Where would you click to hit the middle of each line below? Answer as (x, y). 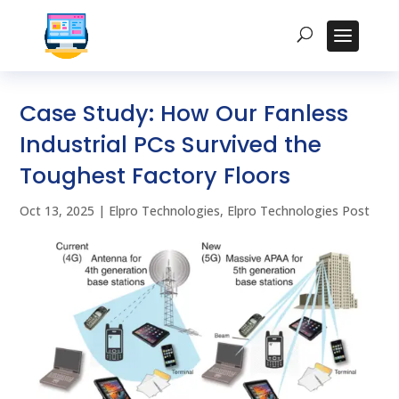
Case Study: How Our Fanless (184, 114)
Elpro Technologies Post (299, 211)
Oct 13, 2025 (57, 211)
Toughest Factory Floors (155, 176)
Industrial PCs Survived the (171, 145)
